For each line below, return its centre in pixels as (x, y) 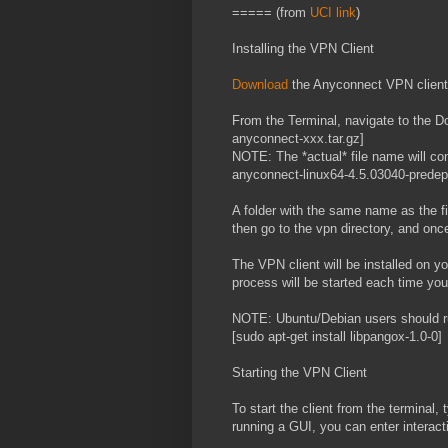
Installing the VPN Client (303, 49)
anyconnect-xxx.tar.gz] (298, 139)
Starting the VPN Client (299, 373)
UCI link (333, 13)
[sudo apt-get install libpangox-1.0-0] (337, 337)
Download (260, 85)
